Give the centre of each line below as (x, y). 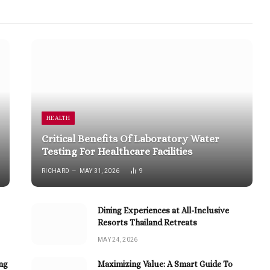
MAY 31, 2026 (99, 171)
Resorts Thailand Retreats (147, 222)
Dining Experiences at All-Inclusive (163, 210)
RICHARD (56, 171)
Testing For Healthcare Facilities (117, 152)
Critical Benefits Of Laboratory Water (131, 139)
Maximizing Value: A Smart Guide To (165, 264)
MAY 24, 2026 (118, 239)
